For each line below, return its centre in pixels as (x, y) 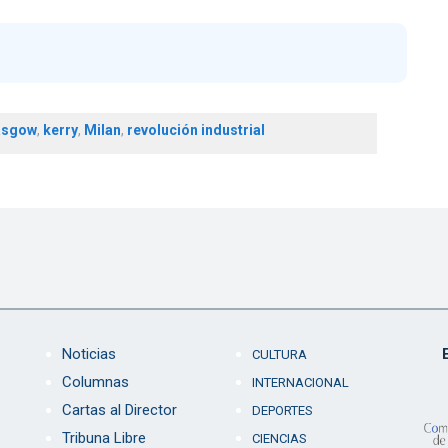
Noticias (88, 354)
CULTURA (279, 355)
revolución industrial (195, 130)
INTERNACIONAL (300, 383)
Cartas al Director (119, 410)
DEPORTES (282, 411)
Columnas (95, 382)
